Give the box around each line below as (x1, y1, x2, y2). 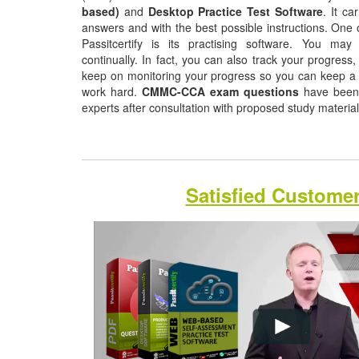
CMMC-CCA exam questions (142, 83, 299, 99)
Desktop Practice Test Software (147, 2, 324, 19)
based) (82, 2, 119, 19)
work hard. (82, 83, 142, 99)
